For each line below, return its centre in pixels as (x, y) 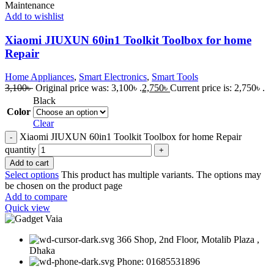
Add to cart (29, 163)
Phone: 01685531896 (158, 262)
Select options (32, 175)
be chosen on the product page (64, 186)
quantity (20, 150)
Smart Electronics (113, 77)
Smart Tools (175, 77)
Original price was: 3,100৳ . (89, 88)
